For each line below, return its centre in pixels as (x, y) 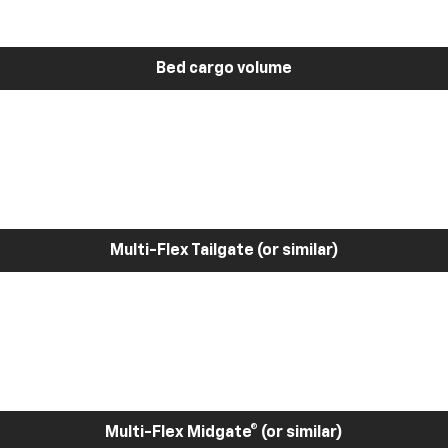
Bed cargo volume (224, 68)
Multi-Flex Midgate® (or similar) (224, 432)
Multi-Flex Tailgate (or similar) (224, 250)
